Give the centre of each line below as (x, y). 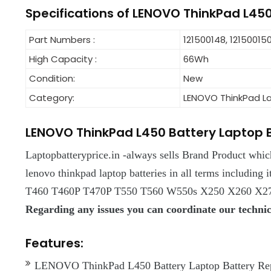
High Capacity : (63, 59)
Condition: (52, 79)
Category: (52, 98)
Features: (54, 243)
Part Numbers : (62, 40)
